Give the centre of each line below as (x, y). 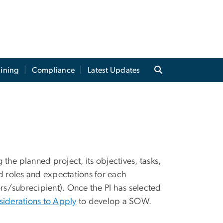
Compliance (53, 70)
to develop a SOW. (114, 202)
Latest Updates (114, 70)
